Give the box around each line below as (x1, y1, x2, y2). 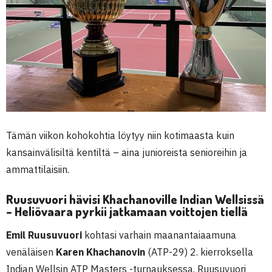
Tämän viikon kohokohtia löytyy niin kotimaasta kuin (6, 129, 234, 141)
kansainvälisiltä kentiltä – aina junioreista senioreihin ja (6, 146, 247, 158)
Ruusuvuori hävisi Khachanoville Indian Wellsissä (6, 191, 264, 207)
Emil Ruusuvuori (6, 229, 82, 241)
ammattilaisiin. (6, 163, 69, 175)
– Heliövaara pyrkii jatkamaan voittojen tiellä (6, 203, 248, 219)
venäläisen (6, 246, 56, 258)
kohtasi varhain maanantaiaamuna (82, 229, 236, 241)
